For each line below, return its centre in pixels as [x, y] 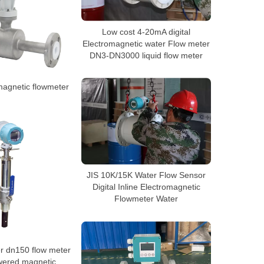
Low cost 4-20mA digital [146, 32]
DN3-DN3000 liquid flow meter [146, 55]
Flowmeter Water [146, 198]
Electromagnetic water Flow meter [146, 43]
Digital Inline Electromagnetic [146, 187]
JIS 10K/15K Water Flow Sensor [146, 175]
